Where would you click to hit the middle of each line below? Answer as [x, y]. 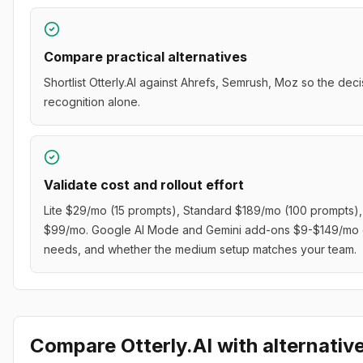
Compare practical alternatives [145, 57]
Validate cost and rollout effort [144, 185]
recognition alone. [92, 102]
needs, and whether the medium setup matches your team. [200, 249]
